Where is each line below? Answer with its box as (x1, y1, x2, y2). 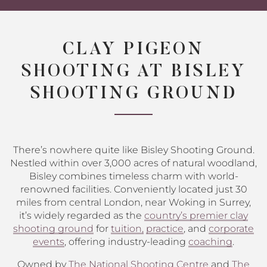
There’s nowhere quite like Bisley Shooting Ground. (13, 144, 254, 156)
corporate (209, 223, 254, 234)
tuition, (111, 223, 144, 234)
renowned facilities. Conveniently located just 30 (20, 184, 247, 195)
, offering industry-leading (64, 236, 188, 247)
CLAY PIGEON (63, 42, 204, 59)
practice (146, 223, 184, 234)
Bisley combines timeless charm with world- (29, 170, 238, 182)
